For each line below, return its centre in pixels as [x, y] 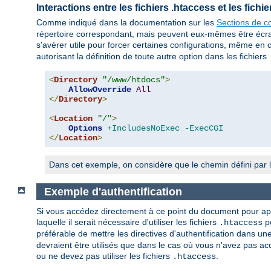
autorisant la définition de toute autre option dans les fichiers [153, 57]
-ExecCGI [204, 129]
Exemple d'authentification [113, 191]
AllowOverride [100, 90]
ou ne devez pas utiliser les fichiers [104, 256]
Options [85, 129]
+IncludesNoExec [143, 129]
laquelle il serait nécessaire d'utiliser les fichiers [128, 222]
